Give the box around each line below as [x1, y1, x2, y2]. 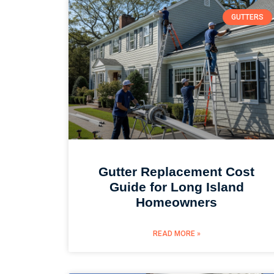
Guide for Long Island [109, 179, 244, 194]
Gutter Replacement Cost [98, 164, 255, 179]
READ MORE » [152, 229, 201, 238]
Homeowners [136, 194, 218, 209]
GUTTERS [231, 12, 264, 21]
